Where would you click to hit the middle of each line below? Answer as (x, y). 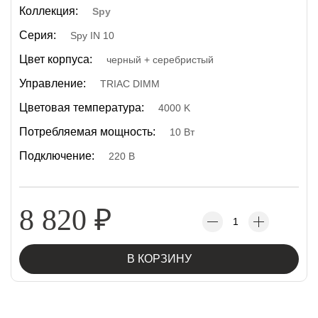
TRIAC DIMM (130, 84)
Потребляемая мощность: (87, 132)
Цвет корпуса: (56, 59)
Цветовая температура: (82, 108)
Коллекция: (49, 11)
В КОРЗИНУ (159, 259)
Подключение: (57, 156)
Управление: (53, 83)
